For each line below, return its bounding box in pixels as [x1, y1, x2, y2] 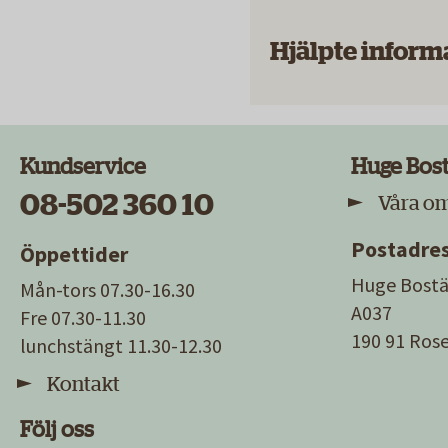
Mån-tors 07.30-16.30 [20, 277, 195, 303]
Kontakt [47, 374, 123, 395]
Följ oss [20, 419, 98, 442]
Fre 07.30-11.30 [20, 305, 146, 331]
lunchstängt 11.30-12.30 [20, 333, 222, 359]
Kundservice [20, 156, 146, 179]
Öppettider [20, 240, 128, 269]
